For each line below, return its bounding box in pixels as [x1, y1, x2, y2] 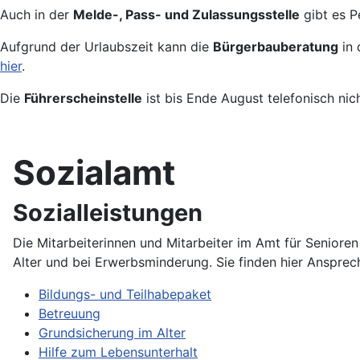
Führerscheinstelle [24, 90, 142, 107]
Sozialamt [13, 152, 175, 194]
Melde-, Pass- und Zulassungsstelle [73, 6, 300, 23]
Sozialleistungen [13, 198, 202, 227]
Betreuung [39, 305, 100, 322]
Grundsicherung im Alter [39, 325, 186, 342]
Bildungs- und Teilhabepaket [39, 286, 211, 303]
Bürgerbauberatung [213, 39, 338, 55]
